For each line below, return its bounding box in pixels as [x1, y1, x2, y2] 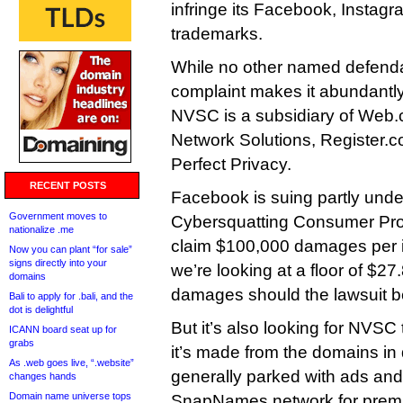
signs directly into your [9, 257, 107, 268]
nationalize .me [9, 224, 74, 235]
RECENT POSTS [30, 180, 106, 191]
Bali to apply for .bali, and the [9, 291, 133, 301]
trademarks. [171, 24, 263, 43]
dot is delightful [9, 304, 73, 315]
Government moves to [9, 210, 107, 221]
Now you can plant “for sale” [9, 244, 132, 255]
